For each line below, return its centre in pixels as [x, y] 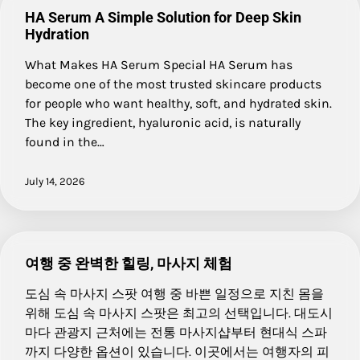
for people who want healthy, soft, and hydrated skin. [178, 103]
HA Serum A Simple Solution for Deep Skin [163, 17]
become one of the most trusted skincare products [173, 84]
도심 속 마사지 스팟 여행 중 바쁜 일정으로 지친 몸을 [174, 294]
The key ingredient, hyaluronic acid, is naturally [163, 123]
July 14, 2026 [55, 181]
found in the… [65, 142]
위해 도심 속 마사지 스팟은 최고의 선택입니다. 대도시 [179, 313]
